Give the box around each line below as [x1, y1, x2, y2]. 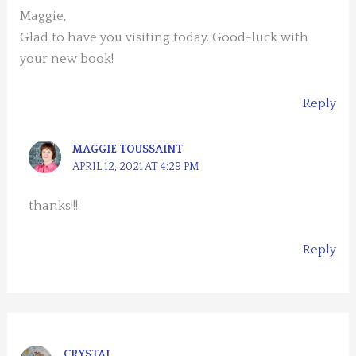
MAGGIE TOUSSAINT [72, 142, 184, 156]
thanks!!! [29, 198, 79, 213]
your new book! [20, 52, 114, 67]
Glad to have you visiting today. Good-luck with [20, 30, 309, 45]
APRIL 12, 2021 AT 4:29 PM [72, 160, 200, 173]
